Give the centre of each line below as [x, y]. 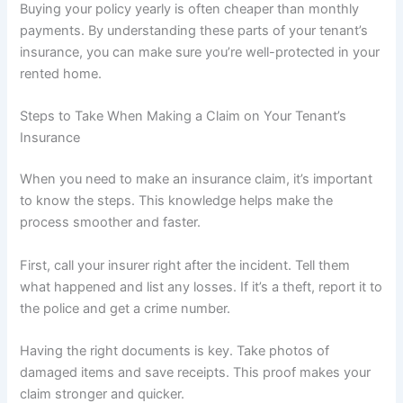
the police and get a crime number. [125, 308]
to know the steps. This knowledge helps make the [177, 201]
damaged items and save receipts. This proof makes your [196, 372]
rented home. [61, 74]
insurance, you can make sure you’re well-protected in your [200, 53]
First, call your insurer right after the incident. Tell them [185, 265]
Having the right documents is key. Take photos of [175, 351]
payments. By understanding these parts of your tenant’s [194, 31]
